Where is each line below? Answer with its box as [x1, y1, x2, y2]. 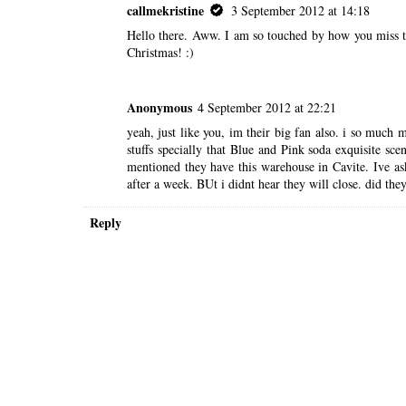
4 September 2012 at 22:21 [198, 98, 336, 116]
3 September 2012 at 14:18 [231, 2, 370, 20]
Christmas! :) [127, 43, 194, 62]
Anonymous [127, 97, 192, 117]
